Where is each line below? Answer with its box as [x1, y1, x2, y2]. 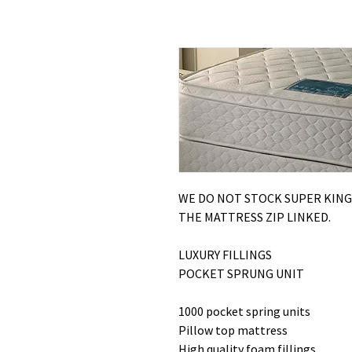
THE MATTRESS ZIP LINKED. [178, 209, 331, 225]
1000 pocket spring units [178, 303, 310, 319]
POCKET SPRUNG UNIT [178, 266, 304, 281]
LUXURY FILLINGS [178, 247, 272, 262]
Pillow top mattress [178, 322, 288, 338]
